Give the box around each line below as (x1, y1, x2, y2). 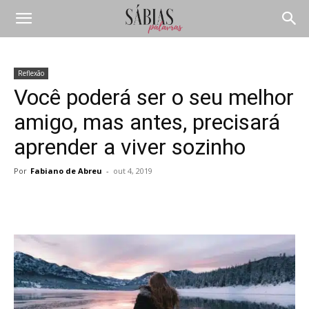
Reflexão (18, 68, 44, 78)
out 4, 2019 (113, 166, 152, 176)
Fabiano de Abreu (30, 166, 102, 176)
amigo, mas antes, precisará (14, 109, 280, 135)
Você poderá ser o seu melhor (14, 84, 294, 110)
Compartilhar (48, 197, 103, 208)
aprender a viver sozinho (14, 134, 246, 160)
